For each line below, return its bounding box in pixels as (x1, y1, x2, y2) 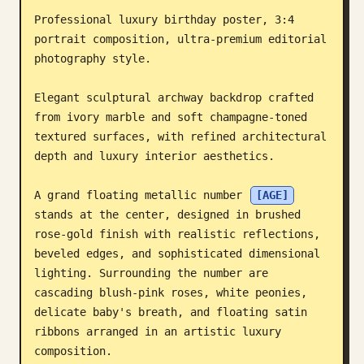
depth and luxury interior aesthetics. (34, 149, 275, 162)
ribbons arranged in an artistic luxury (34, 325, 281, 338)
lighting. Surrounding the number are (34, 266, 268, 279)
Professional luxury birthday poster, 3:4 (34, 13, 294, 26)
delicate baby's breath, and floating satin (34, 305, 307, 318)
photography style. (34, 52, 151, 65)
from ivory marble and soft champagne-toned (34, 110, 307, 123)
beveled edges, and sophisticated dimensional (34, 247, 320, 260)
